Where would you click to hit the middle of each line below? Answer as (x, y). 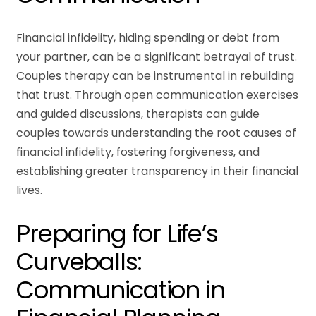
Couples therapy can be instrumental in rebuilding (156, 75)
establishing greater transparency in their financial (158, 171)
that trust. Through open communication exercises (158, 95)
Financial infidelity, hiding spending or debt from (148, 37)
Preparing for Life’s (117, 234)
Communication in (121, 290)
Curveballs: (79, 262)
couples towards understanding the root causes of (157, 133)
